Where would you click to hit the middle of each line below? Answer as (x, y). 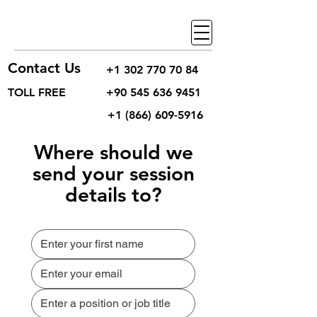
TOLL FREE (37, 92)
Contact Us (44, 68)
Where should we (113, 152)
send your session (113, 173)
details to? (113, 195)
